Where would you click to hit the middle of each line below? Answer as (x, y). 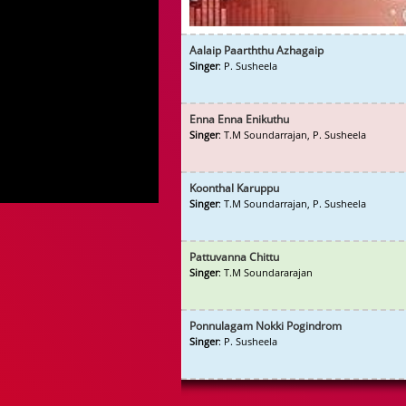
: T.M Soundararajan (266, 272)
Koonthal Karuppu (234, 188)
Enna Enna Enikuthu (239, 119)
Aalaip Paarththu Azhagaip (256, 50)
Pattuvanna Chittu (234, 257)
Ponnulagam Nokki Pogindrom (266, 326)
